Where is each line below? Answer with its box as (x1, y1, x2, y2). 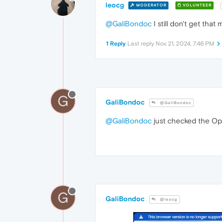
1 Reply (106, 40, 126, 47)
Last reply (127, 40, 156, 47)
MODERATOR (135, 3, 166, 8)
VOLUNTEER (181, 3, 212, 8)
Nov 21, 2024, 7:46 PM (156, 40, 214, 47)
